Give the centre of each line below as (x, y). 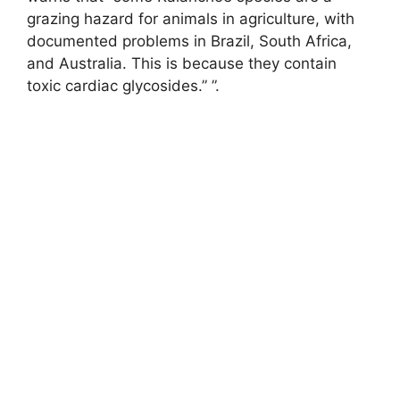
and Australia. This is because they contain (182, 63)
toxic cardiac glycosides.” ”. (123, 85)
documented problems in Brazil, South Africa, (189, 41)
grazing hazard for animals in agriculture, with (191, 18)
